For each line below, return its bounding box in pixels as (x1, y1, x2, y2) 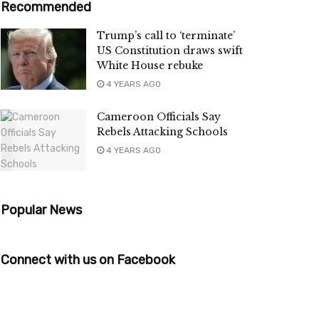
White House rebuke (97, 59, 203, 73)
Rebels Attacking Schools (97, 125, 228, 139)
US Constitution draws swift (97, 44, 243, 58)
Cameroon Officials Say (97, 110, 221, 124)
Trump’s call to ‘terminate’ (97, 29, 235, 43)
